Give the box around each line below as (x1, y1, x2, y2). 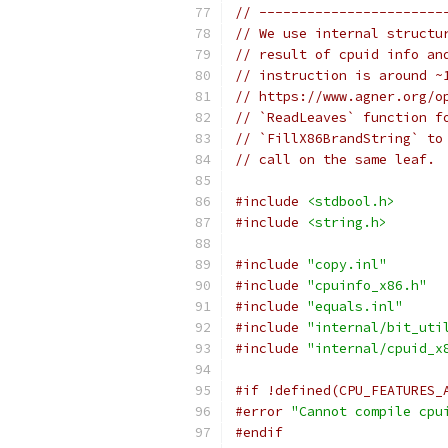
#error (235, 403, 283, 420)
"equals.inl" (307, 298, 403, 315)
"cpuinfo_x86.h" (307, 277, 427, 294)
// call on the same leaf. (235, 151, 435, 168)
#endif (235, 424, 283, 441)
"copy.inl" (307, 256, 387, 273)
